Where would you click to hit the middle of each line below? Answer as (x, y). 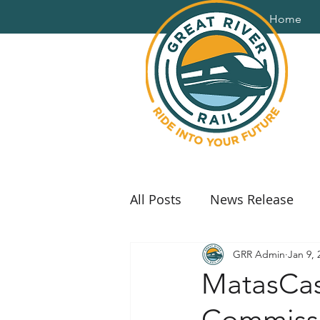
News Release (252, 199)
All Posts (156, 199)
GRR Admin (259, 254)
